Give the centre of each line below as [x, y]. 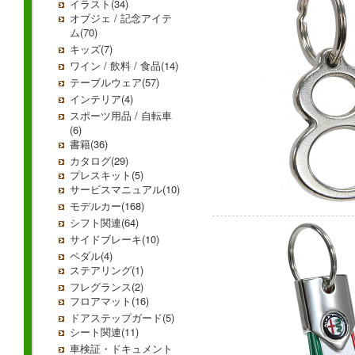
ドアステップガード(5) [122, 317]
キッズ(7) [91, 49]
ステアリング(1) [107, 270]
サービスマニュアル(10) [125, 189]
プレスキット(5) [107, 175]
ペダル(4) [91, 256]
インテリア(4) [101, 99]
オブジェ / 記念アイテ [121, 18]
